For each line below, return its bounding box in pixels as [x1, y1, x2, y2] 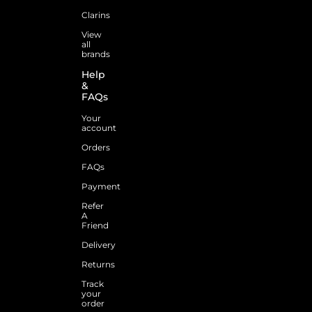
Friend [81, 219, 109, 231]
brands [81, 48, 110, 59]
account [81, 122, 116, 133]
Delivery [81, 239, 116, 250]
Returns [81, 258, 115, 270]
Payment [81, 180, 120, 192]
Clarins [81, 9, 110, 20]
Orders [81, 141, 110, 153]
